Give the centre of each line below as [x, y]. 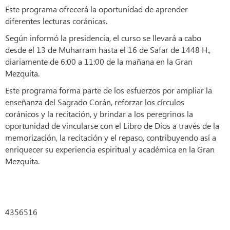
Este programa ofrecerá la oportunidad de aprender [97, 9]
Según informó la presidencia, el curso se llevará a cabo [103, 38]
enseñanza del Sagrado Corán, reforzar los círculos [95, 102]
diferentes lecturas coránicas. [56, 21]
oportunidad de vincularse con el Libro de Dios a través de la [112, 126]
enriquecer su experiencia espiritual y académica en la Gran [110, 149]
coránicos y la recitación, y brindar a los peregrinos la [99, 114]
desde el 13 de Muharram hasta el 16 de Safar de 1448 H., [108, 50]
